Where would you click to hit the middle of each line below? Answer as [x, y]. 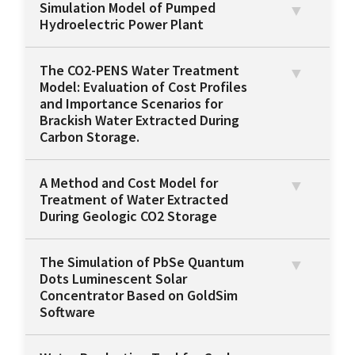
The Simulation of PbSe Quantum [142, 262]
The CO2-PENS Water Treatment [139, 71]
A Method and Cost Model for [129, 183]
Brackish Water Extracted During [139, 120]
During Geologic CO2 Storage [128, 216]
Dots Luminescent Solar [113, 279]
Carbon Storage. [90, 137]
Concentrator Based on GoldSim [139, 296]
